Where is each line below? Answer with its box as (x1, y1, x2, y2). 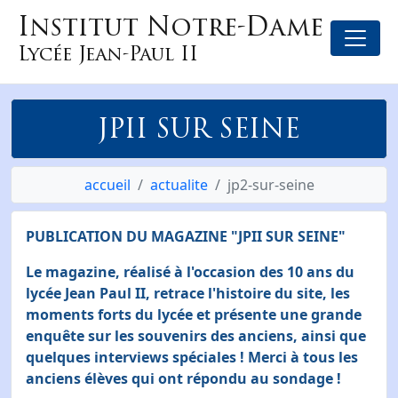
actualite (149, 175, 208, 195)
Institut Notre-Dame (18, 6, 323, 46)
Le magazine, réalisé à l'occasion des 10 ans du (26, 262, 354, 282)
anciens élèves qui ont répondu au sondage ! (26, 369, 341, 388)
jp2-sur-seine (227, 175, 314, 195)
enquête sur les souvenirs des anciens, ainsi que (26, 326, 366, 346)
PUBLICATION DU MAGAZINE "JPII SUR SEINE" (26, 227, 346, 246)
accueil (84, 175, 131, 195)
